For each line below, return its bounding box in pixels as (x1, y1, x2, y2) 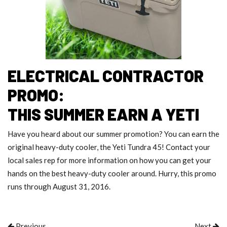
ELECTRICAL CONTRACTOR (8, 66, 204, 86)
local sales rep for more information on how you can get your (8, 156, 211, 165)
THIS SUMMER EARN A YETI (8, 104, 199, 124)
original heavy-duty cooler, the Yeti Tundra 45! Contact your (8, 142, 210, 152)
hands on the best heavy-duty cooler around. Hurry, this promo (8, 169, 216, 178)
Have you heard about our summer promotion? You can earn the (8, 129, 219, 139)
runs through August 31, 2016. (8, 182, 110, 192)
